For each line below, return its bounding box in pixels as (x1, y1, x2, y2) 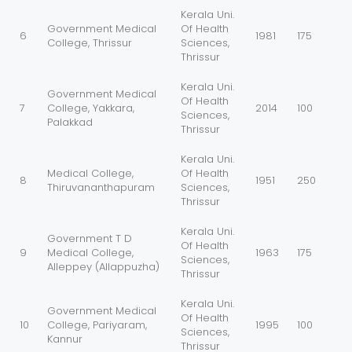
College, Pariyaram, (47, 317, 147, 333)
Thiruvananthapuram (47, 180, 155, 196)
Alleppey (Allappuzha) (47, 259, 159, 275)
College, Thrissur (47, 35, 132, 51)
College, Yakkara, (47, 101, 134, 116)
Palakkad (47, 115, 93, 130)
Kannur (47, 332, 82, 347)
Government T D (47, 231, 132, 247)
